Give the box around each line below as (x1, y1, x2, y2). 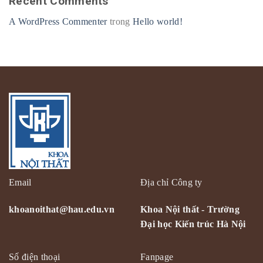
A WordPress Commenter (9, 16, 107, 26)
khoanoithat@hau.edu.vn (9, 204, 115, 215)
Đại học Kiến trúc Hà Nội (140, 219, 246, 230)
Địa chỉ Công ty (140, 177, 203, 188)
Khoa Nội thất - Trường (140, 204, 240, 215)
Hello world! (132, 16, 183, 26)
